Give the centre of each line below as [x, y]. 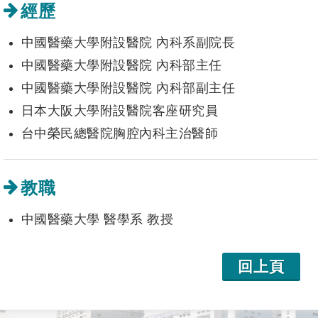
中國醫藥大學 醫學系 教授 [97, 219]
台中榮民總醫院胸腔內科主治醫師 [120, 133]
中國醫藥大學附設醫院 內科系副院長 [128, 43]
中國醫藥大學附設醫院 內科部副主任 [128, 88]
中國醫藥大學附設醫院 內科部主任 [121, 65]
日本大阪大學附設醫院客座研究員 [120, 111]
